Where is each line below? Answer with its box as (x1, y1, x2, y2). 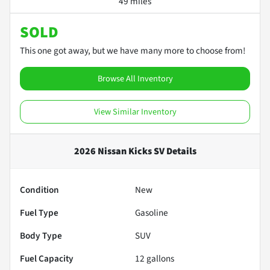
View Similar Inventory (93, 105, 177, 118)
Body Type (20, 228, 62, 242)
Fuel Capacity (20, 251, 74, 265)
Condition (20, 183, 59, 196)
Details (164, 144, 196, 158)
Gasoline (135, 206, 168, 219)
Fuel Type (20, 206, 58, 219)
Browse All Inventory (97, 72, 173, 85)
